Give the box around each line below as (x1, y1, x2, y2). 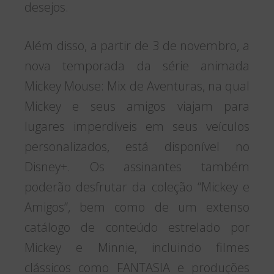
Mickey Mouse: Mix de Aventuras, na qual (24, 78, 250, 95)
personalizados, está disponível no (24, 138, 250, 155)
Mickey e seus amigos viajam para (24, 98, 250, 115)
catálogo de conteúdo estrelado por (24, 219, 250, 236)
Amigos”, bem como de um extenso (24, 199, 250, 216)
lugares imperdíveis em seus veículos (24, 118, 250, 135)
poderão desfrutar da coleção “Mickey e (24, 179, 250, 196)
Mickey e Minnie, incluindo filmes (24, 239, 250, 256)
